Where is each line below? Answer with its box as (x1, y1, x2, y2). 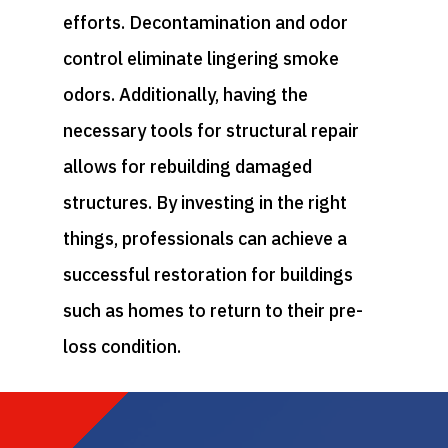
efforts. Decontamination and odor (62, 10, 348, 34)
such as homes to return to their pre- (62, 298, 363, 322)
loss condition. (62, 334, 181, 358)
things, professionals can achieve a (62, 226, 347, 250)
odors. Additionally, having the (62, 82, 308, 106)
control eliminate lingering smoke (62, 46, 339, 70)
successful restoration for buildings (62, 262, 353, 286)
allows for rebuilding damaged (62, 154, 312, 178)
